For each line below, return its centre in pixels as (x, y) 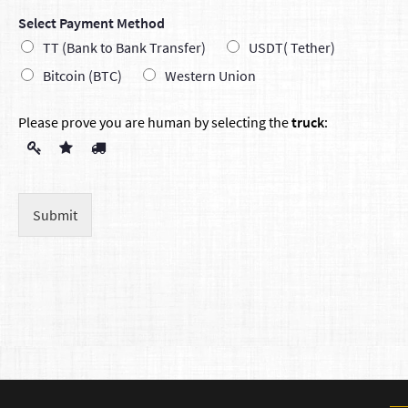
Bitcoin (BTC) (82, 75)
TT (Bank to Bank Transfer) (124, 47)
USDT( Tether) (292, 47)
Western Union (210, 75)
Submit (55, 214)
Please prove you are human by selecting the (155, 122)
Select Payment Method (92, 22)
